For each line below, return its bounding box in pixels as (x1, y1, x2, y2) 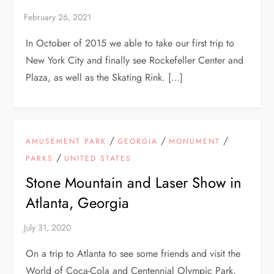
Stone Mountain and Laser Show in (26, 171, 242, 193)
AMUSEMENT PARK (26, 135, 107, 147)
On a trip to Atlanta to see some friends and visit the (26, 246, 241, 261)
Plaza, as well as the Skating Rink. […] (26, 70, 183, 84)
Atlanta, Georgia (26, 191, 130, 213)
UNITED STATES (64, 152, 132, 164)
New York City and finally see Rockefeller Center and (26, 53, 244, 67)
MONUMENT (169, 135, 221, 147)
